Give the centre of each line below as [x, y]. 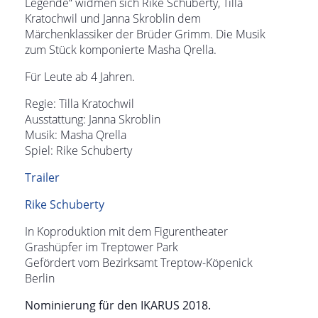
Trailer [42, 177]
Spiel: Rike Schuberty [78, 150]
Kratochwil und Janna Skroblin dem [113, 18]
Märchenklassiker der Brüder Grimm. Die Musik [145, 34]
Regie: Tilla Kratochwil [79, 104]
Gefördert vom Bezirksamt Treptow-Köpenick [139, 263]
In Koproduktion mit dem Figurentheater [126, 231]
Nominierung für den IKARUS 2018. [118, 305]
